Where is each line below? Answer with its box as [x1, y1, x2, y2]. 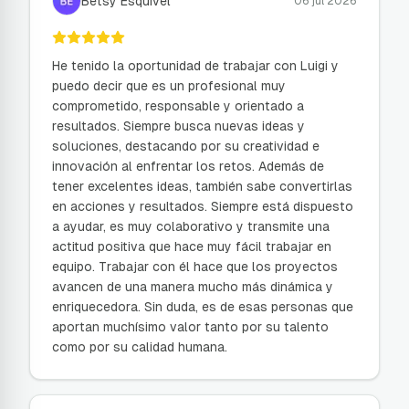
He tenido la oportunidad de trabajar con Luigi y [52, 58, 339, 73]
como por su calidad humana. [52, 340, 227, 354]
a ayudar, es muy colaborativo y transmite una [52, 219, 330, 234]
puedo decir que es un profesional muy [52, 79, 286, 93]
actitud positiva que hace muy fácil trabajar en [52, 239, 331, 254]
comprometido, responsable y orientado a [52, 99, 304, 113]
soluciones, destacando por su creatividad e [52, 139, 320, 153]
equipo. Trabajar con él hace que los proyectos [52, 259, 338, 274]
